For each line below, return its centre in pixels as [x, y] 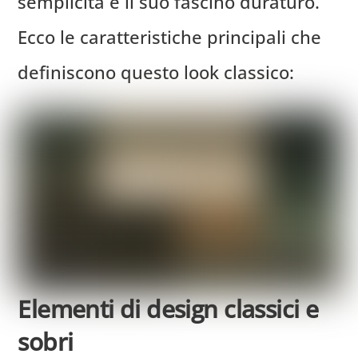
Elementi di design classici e [168, 309]
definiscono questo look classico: [156, 72]
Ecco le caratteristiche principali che [170, 36]
